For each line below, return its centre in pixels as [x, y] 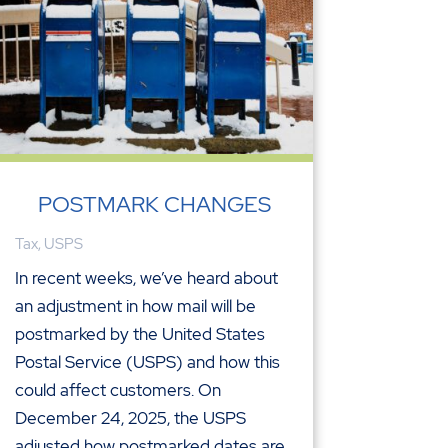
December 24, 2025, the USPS [130, 417]
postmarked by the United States [139, 333]
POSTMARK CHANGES [154, 204]
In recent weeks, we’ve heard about [146, 277]
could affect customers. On [117, 389]
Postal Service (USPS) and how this [147, 361]
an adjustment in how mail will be [135, 305]
